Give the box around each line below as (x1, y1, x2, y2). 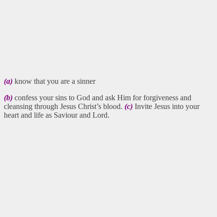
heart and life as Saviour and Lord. (4, 110, 109, 119)
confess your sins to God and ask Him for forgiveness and (13, 93, 191, 102)
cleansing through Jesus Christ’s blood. (4, 102, 124, 110)
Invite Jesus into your (133, 102, 200, 110)
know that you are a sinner (13, 77, 95, 85)
